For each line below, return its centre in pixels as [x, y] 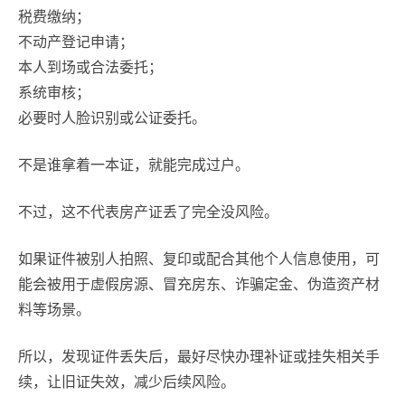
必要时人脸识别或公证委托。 [112, 118]
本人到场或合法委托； [90, 67]
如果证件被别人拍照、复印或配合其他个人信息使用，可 [199, 259]
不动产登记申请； [76, 42]
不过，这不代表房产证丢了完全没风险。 [148, 212]
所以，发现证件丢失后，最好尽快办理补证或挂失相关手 [199, 357]
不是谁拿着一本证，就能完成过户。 [134, 165]
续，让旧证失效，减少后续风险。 [127, 382]
